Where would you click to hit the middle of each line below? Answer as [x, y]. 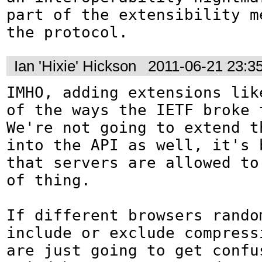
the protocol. [67, 32]
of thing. [49, 180]
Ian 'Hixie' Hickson [75, 66]
